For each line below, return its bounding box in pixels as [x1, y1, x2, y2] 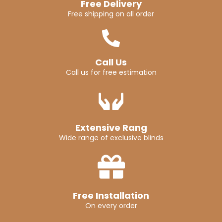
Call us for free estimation [65, 67, 157, 78]
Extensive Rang [75, 121, 147, 134]
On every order [85, 201, 137, 211]
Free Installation [73, 189, 149, 202]
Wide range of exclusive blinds [58, 133, 164, 143]
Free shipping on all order [68, 9, 154, 19]
